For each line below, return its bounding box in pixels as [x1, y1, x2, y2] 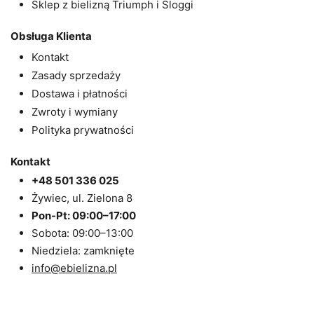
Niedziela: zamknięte [32, 244, 135, 257]
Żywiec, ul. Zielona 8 [32, 191, 132, 205]
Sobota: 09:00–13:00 [32, 226, 133, 240]
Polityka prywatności [32, 123, 134, 137]
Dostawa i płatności [32, 87, 128, 100]
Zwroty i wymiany [32, 105, 118, 118]
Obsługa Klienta [11, 29, 92, 43]
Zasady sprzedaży [32, 69, 121, 82]
